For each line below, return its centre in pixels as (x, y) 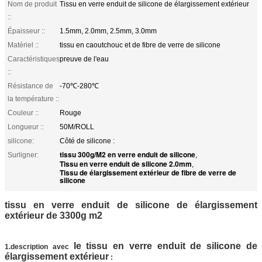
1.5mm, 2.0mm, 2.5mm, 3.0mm (108, 31)
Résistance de (30, 86)
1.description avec (37, 247)
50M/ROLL (77, 127)
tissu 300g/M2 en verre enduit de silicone (127, 154)
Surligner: (23, 155)
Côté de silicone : (87, 141)
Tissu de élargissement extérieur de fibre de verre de (148, 172)
